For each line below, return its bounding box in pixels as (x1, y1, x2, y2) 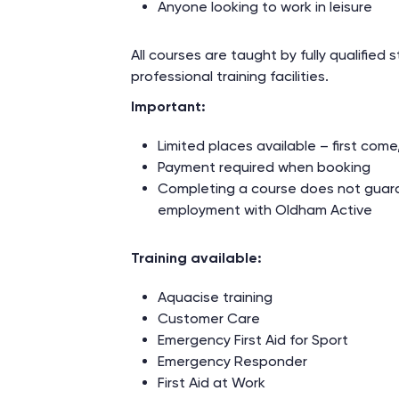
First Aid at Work (158, 374, 265, 391)
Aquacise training (158, 289, 273, 305)
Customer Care (158, 310, 260, 327)
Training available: (131, 249, 265, 266)
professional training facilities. (131, 68, 329, 85)
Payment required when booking (158, 159, 370, 175)
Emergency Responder (158, 353, 307, 370)
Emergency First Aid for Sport (158, 331, 348, 348)
